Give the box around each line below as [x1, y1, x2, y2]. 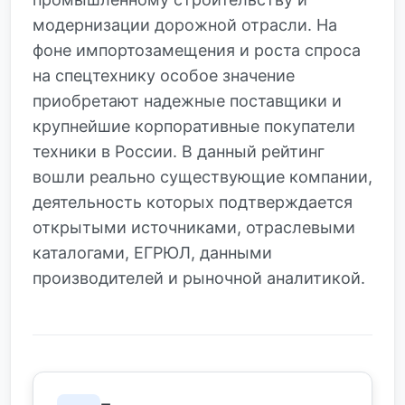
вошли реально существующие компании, [33, 167, 372, 186]
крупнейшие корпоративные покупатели [33, 117, 355, 136]
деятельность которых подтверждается [33, 193, 353, 212]
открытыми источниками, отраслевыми [33, 218, 355, 237]
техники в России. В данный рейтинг [33, 142, 325, 161]
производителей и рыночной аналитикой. [33, 268, 365, 287]
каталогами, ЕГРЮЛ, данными [33, 243, 272, 262]
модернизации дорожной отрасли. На [33, 15, 337, 34]
